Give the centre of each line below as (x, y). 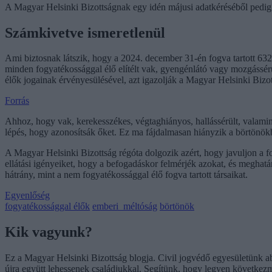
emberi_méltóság (125, 206)
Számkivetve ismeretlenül (85, 32)
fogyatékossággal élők (47, 206)
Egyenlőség (27, 195)
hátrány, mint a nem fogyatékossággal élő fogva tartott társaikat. (126, 175)
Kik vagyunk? (49, 232)
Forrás (17, 101)
